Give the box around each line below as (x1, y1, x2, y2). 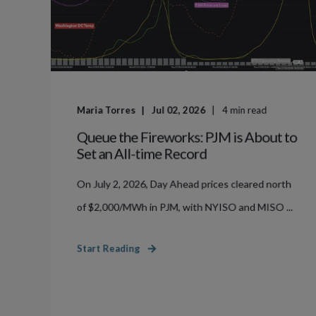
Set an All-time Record (76, 144, 207, 162)
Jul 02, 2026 (151, 104, 206, 116)
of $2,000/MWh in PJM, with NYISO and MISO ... (76, 200, 293, 213)
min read (230, 104, 267, 116)
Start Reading (76, 242, 140, 255)
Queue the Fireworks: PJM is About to (76, 128, 298, 145)
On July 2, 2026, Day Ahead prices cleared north (76, 177, 292, 190)
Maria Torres (76, 104, 136, 116)
